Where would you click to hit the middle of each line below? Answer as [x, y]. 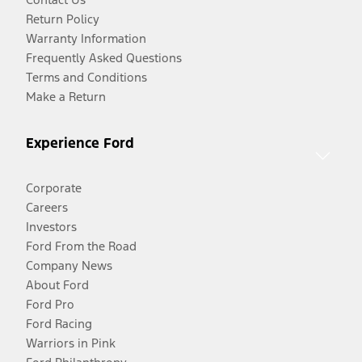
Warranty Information [86, 39]
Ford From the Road [81, 246]
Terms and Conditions [86, 78]
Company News [69, 265]
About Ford [57, 284]
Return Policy [63, 19]
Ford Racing [59, 323]
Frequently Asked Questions [104, 58]
